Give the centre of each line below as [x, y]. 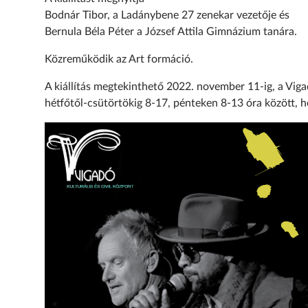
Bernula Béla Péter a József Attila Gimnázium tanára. [170, 32]
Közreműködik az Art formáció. [119, 59]
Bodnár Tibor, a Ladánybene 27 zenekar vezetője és [167, 15]
